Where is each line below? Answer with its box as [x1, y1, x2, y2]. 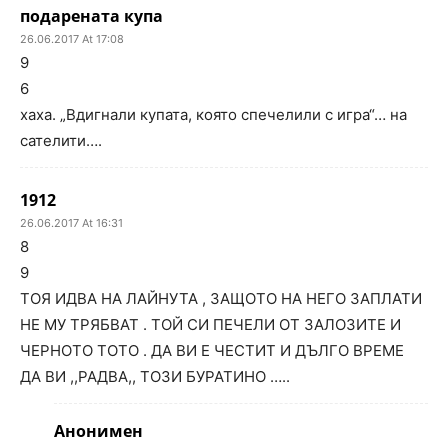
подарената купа [20, 5, 163, 28]
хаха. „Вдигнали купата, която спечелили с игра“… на [20, 105, 407, 125]
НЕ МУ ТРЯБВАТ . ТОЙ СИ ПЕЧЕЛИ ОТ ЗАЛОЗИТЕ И [20, 315, 401, 335]
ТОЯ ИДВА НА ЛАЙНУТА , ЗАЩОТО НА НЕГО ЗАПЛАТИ [20, 289, 422, 309]
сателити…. [20, 131, 102, 151]
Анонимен [54, 420, 143, 443]
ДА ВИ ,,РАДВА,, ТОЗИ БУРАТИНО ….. [20, 367, 290, 387]
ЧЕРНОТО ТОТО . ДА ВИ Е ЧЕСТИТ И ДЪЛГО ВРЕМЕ [20, 341, 404, 361]
